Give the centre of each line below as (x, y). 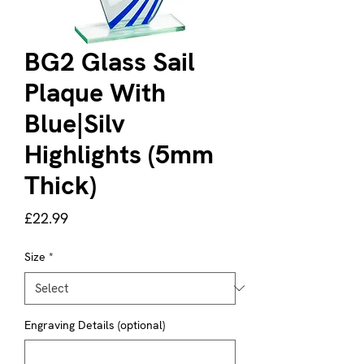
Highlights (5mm (119, 154)
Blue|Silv (75, 123)
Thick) (61, 185)
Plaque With (95, 92)
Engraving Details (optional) (95, 325)
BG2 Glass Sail (110, 61)
